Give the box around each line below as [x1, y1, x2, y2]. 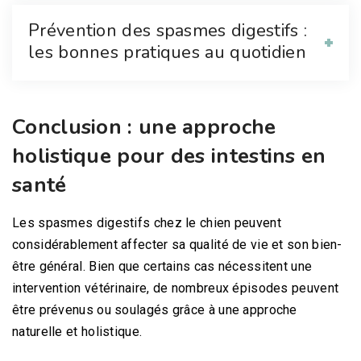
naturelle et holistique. [12, 324, 143, 340]
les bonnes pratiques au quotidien [28, 40, 306, 65]
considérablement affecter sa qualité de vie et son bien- [12, 237, 342, 253]
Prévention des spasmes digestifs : [28, 19, 308, 44]
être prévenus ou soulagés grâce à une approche [12, 302, 297, 318]
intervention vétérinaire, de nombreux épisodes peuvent [12, 280, 339, 297]
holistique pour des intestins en [12, 142, 326, 171]
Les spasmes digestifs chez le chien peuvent [12, 215, 281, 231]
